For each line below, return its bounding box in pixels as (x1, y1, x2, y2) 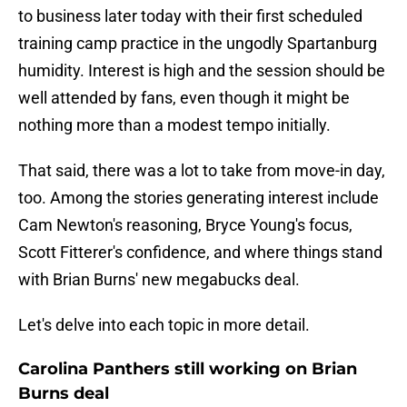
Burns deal (18, 383, 109, 404)
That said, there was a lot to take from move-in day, (18, 161, 385, 181)
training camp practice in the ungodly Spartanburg (18, 34, 377, 54)
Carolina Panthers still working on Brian (18, 359, 357, 380)
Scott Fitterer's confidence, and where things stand (18, 243, 382, 263)
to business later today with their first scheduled (18, 6, 362, 26)
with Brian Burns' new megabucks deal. (18, 270, 300, 290)
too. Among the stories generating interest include (18, 188, 379, 208)
